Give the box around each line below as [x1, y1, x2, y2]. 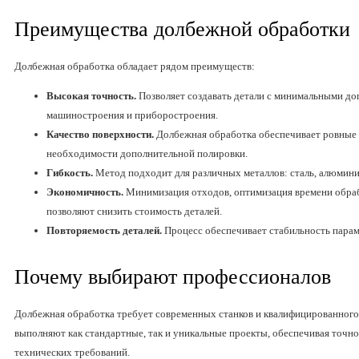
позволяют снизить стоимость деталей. [46, 205, 222, 218]
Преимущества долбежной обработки [14, 18, 350, 42]
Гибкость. [46, 167, 93, 179]
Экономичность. [46, 186, 123, 199]
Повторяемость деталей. [46, 224, 162, 237]
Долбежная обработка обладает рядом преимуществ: [14, 60, 255, 73]
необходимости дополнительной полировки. [46, 147, 248, 160]
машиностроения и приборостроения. [46, 109, 218, 122]
